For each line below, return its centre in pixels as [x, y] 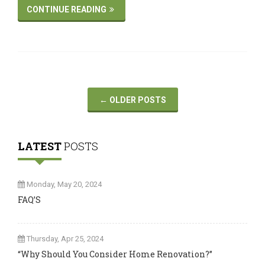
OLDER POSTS [137, 100]
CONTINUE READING [67, 10]
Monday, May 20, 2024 [64, 185]
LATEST [40, 146]
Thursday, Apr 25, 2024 [65, 239]
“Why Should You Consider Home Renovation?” [115, 254]
